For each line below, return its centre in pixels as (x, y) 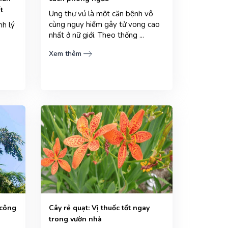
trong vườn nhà (75, 219)
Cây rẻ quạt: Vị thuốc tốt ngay (99, 208)
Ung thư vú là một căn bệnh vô (101, 13)
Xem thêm (65, 53)
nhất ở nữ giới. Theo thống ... (96, 35)
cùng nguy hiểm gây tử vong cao (104, 24)
